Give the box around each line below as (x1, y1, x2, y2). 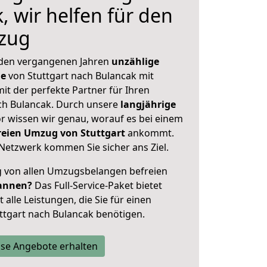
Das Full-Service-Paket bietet (32, 179, 162, 192)
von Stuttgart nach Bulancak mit (6, 69, 154, 82)
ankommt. (128, 126, 174, 139)
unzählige (111, 55, 159, 68)
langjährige (120, 98, 176, 111)
